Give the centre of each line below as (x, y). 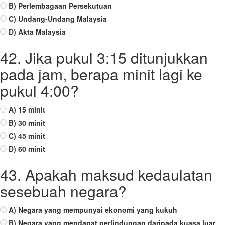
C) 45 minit (27, 136)
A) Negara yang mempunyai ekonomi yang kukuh (93, 210)
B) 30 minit (27, 123)
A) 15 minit (27, 109)
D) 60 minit (27, 149)
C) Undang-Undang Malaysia (58, 19)
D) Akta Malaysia (37, 32)
